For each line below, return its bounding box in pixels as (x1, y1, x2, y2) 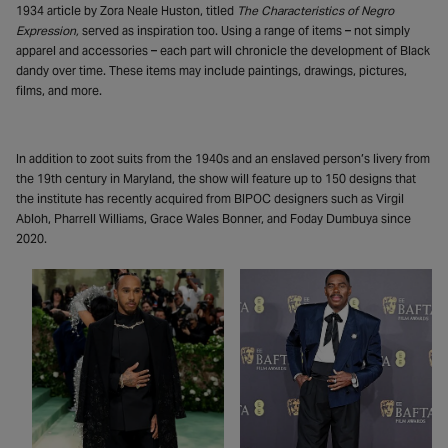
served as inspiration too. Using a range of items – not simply (79, 22, 410, 38)
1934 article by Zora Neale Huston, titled (16, 2, 234, 18)
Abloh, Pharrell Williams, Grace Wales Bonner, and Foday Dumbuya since (16, 210, 411, 226)
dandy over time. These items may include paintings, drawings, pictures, (16, 62, 407, 78)
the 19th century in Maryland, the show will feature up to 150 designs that (16, 170, 416, 186)
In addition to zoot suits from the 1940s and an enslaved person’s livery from (16, 150, 430, 166)
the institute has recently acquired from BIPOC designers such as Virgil (16, 190, 404, 206)
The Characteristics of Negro (234, 2, 394, 18)
